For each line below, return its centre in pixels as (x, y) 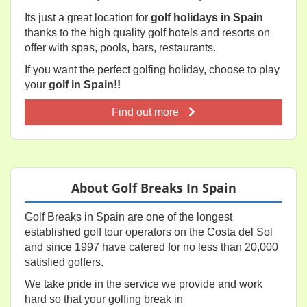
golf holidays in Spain (207, 17)
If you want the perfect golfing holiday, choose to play (152, 70)
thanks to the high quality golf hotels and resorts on (147, 33)
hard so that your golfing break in (104, 299)
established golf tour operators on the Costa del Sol (149, 232)
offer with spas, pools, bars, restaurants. (120, 48)
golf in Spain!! (85, 85)
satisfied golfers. (64, 262)
